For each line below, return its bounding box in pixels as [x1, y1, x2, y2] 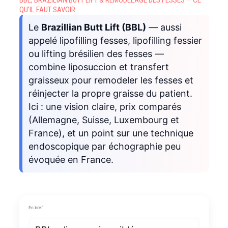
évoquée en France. [28, 154, 113, 165]
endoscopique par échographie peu [28, 140, 181, 152]
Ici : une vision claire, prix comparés [28, 101, 181, 112]
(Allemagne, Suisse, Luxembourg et [28, 114, 179, 125]
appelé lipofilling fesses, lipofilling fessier [28, 35, 202, 46]
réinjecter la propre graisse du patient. [28, 88, 192, 99]
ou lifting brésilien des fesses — [28, 48, 164, 59]
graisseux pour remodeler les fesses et [28, 74, 193, 85]
